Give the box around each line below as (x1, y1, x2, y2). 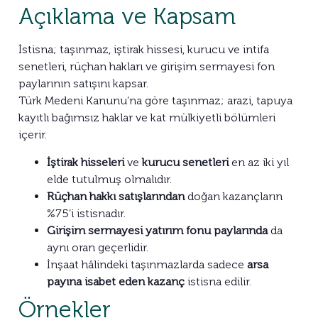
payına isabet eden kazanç (47, 274, 185, 288)
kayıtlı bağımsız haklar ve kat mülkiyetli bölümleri (18, 111, 275, 125)
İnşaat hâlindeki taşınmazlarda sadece (47, 257, 247, 271)
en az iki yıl (229, 155, 289, 169)
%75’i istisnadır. (47, 206, 126, 220)
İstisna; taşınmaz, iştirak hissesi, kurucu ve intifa (18, 43, 269, 57)
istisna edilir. (185, 274, 251, 288)
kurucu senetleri (142, 155, 229, 169)
